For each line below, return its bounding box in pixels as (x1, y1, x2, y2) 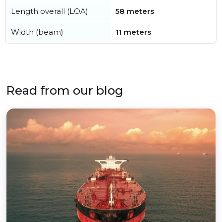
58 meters (115, 6, 154, 16)
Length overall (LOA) (11, 6, 88, 16)
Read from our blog (6, 83, 123, 98)
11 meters (115, 27, 151, 37)
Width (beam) (11, 27, 63, 37)
